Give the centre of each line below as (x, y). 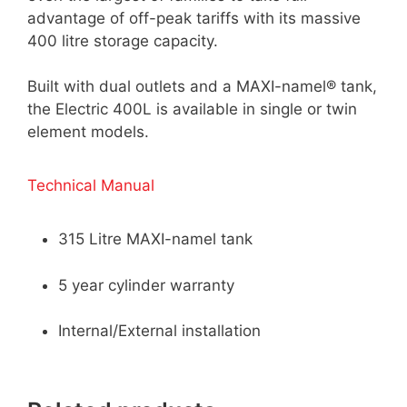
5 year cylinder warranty (146, 285)
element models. (88, 132)
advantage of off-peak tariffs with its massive (194, 18)
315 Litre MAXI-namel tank (155, 239)
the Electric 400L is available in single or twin (192, 109)
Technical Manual (91, 186)
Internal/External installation (159, 331)
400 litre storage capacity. (123, 40)
